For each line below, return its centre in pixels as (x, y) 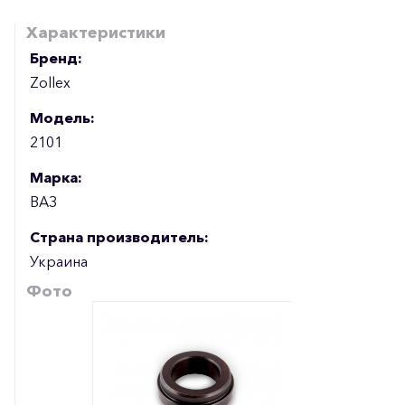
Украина (59, 261)
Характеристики (96, 33)
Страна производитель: (119, 236)
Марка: (56, 177)
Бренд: (56, 57)
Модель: (62, 117)
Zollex (50, 82)
